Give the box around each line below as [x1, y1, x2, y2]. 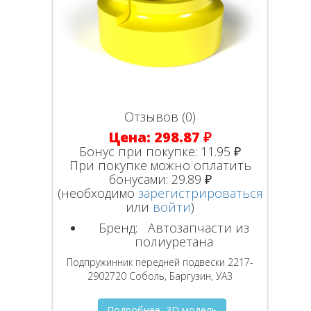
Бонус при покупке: [79, 142, 201, 160]
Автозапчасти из [141, 219, 250, 236]
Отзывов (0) [124, 108, 196, 125]
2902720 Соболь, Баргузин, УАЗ [87, 269, 233, 283]
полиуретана [135, 233, 214, 250]
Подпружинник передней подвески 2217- [67, 255, 254, 269]
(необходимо [57, 184, 138, 201]
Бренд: [99, 219, 138, 236]
